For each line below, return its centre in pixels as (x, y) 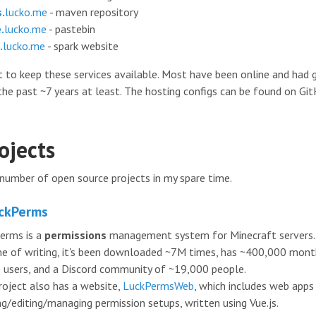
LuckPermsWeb (158, 285)
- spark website (82, 46)
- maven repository (93, 12)
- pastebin (71, 29)
